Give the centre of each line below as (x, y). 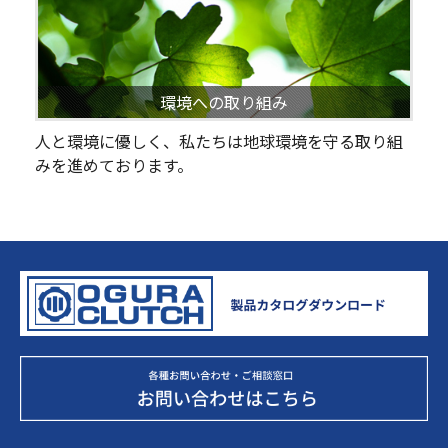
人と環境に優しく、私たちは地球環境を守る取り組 (219, 141)
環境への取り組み (224, 102)
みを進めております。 (114, 165)
